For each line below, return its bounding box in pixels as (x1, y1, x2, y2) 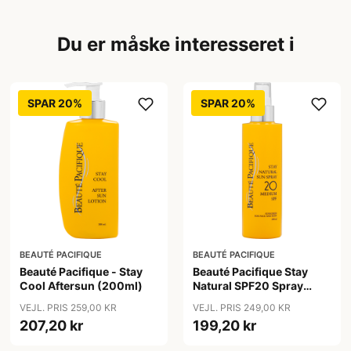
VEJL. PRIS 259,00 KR (20, 302, 118, 314)
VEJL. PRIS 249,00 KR (192, 302, 291, 314)
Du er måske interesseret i (56, 32, 295, 56)
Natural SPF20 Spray (192, 279, 303, 293)
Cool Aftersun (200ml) (20, 279, 143, 293)
